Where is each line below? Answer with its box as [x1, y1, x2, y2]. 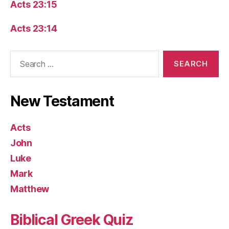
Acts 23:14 [10, 23, 57, 34]
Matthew [10, 184, 50, 194]
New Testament [10, 93, 114, 110]
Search [6, 50, 34, 61]
